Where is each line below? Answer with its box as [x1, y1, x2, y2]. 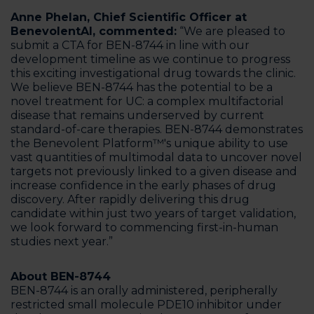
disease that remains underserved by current [11, 109, 264, 122]
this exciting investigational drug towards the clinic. [11, 67, 296, 80]
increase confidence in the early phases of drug [11, 179, 276, 192]
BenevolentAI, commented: [11, 25, 177, 38]
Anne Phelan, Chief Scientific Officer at [11, 11, 247, 24]
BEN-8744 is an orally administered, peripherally [11, 284, 278, 297]
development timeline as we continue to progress [11, 53, 290, 66]
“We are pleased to [177, 25, 285, 38]
